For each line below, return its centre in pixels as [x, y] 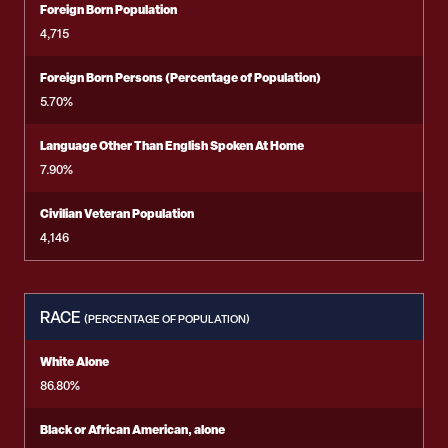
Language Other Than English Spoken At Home [172, 145]
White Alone [74, 361]
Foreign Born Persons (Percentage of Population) [180, 77]
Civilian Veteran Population [117, 213]
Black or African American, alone [132, 429]
